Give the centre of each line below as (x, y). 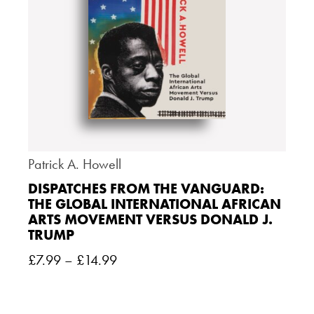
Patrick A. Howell (75, 164)
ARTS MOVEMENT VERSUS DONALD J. (150, 220)
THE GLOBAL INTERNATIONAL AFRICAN (155, 204)
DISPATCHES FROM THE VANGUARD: (146, 189)
